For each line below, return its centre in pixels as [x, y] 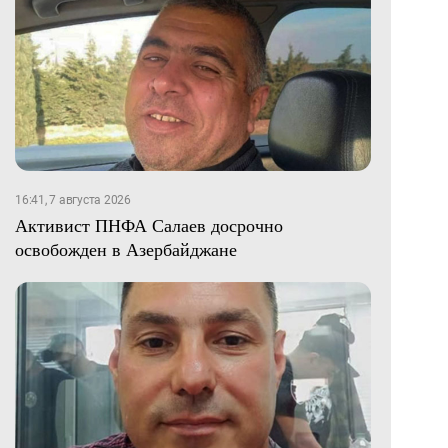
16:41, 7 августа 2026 [73, 200]
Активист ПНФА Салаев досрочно [149, 225]
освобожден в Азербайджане [126, 249]
